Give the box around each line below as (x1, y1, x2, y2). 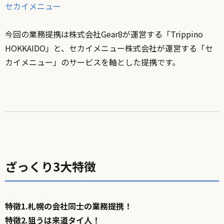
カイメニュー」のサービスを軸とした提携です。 (5, 55, 180, 68)
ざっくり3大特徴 (5, 157, 96, 175)
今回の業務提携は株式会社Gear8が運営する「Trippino (5, 27, 203, 40)
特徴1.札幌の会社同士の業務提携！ (5, 199, 132, 212)
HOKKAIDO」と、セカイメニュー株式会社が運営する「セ (5, 41, 213, 54)
